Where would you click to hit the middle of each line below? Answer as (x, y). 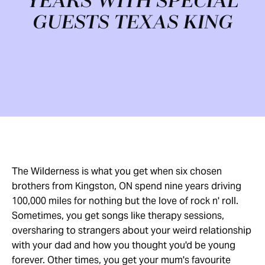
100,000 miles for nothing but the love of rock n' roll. (125, 201)
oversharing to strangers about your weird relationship (132, 230)
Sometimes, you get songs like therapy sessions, (118, 216)
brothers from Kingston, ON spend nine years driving (127, 186)
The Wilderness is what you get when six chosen (117, 171)
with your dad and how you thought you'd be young (124, 245)
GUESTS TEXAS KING (132, 23)
